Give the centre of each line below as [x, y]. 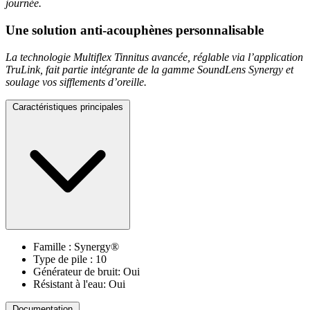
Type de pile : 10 [70, 259]
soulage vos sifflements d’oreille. [76, 82]
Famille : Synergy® [76, 246]
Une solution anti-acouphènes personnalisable [135, 30]
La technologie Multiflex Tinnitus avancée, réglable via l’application [154, 57]
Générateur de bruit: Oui [86, 271]
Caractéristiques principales [68, 107]
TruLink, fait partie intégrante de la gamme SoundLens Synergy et [149, 69]
